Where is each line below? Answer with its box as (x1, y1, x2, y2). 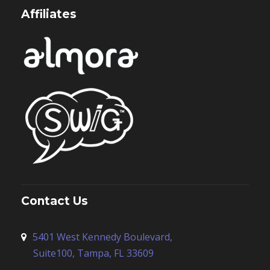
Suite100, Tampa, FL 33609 (33, 246, 154, 260)
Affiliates (21, 7, 77, 22)
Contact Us (21, 194, 88, 209)
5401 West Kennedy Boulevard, (33, 230, 172, 244)
